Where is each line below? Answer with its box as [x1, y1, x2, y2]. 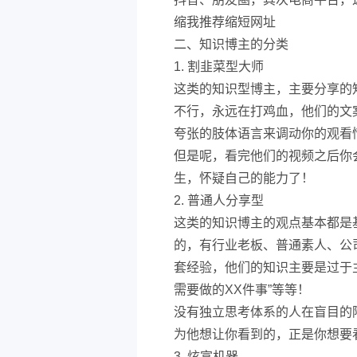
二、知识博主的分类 [174, 37, 288, 51]
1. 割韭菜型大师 [174, 60, 264, 73]
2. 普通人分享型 [174, 194, 264, 207]
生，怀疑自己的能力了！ [174, 171, 314, 185]
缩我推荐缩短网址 [174, 15, 276, 29]
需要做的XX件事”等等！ [174, 283, 310, 296]
